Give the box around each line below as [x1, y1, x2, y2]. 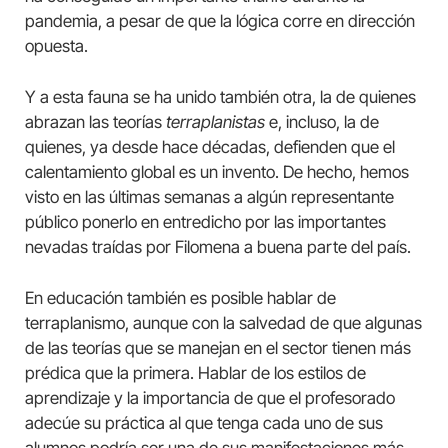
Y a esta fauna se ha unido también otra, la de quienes [25, 87, 416, 108]
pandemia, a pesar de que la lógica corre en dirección [25, 11, 415, 32]
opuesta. [25, 36, 88, 57]
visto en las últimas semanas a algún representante [25, 187, 394, 208]
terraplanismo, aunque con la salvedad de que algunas [25, 313, 422, 334]
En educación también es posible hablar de [25, 288, 336, 309]
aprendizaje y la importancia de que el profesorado [25, 388, 395, 409]
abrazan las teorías [25, 112, 166, 133]
